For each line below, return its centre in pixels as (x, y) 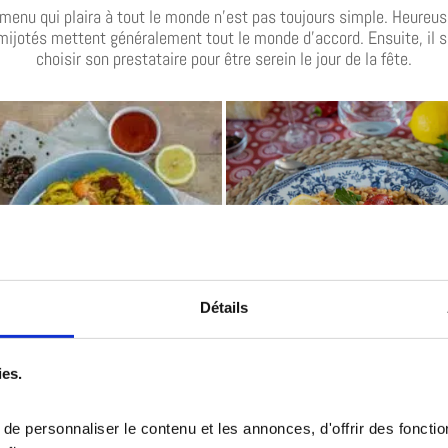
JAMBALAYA (271, 337)
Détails (224, 307)
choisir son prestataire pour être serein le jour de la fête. (224, 59)
